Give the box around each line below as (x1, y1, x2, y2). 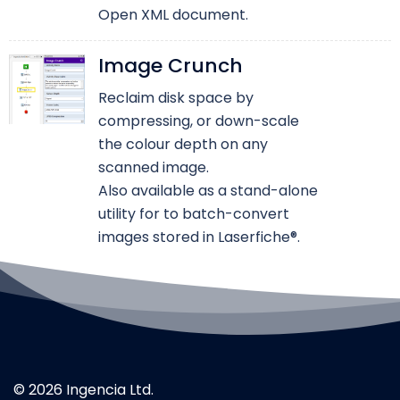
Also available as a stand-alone (97, 180, 318, 202)
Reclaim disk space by (97, 87, 254, 109)
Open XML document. (97, 4, 248, 26)
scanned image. (97, 157, 209, 179)
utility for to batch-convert (97, 204, 289, 225)
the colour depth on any (97, 134, 268, 155)
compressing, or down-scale (97, 111, 299, 132)
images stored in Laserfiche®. (97, 227, 300, 248)
